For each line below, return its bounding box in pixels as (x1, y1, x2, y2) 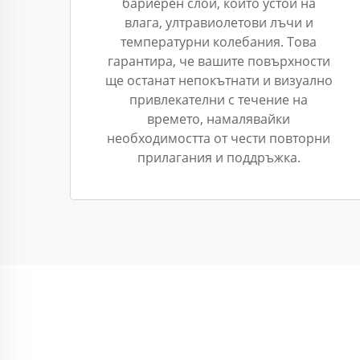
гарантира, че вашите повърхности (107, 52, 330, 70)
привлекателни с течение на (129, 91, 308, 108)
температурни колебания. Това (121, 33, 317, 51)
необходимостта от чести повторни (107, 129, 330, 147)
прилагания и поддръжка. (137, 149, 301, 166)
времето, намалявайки (147, 110, 290, 128)
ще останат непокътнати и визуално (104, 72, 333, 89)
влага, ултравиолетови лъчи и (124, 14, 313, 31)
